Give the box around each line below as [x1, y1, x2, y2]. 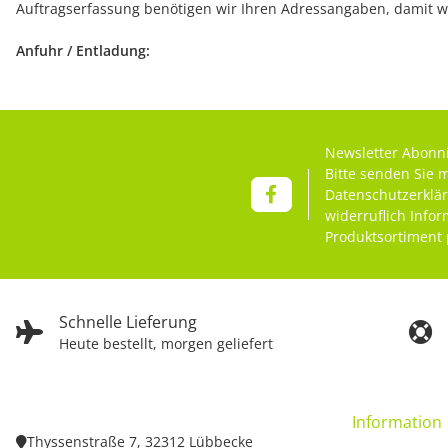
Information [352, 411, 442, 434]
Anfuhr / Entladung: [16, 40, 150, 60]
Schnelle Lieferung [59, 311, 197, 334]
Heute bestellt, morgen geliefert [59, 334, 273, 354]
